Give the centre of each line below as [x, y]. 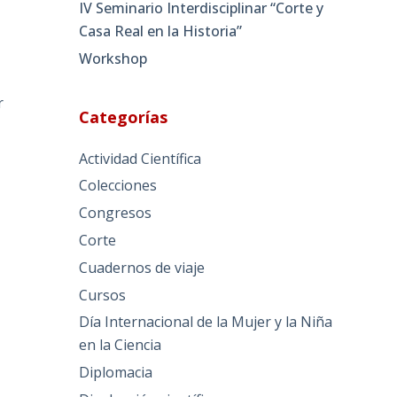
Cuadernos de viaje [142, 267]
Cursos [103, 295]
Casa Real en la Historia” [161, 31]
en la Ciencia [121, 345]
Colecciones [118, 186]
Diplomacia [116, 373]
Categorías [124, 117]
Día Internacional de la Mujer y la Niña [206, 322]
